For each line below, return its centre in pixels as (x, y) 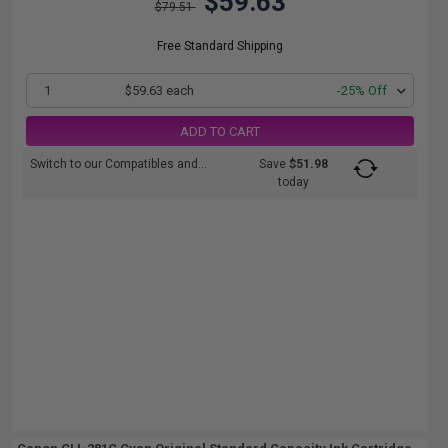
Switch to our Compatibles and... (118, 164)
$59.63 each (160, 90)
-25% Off (362, 90)
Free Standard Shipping (220, 46)
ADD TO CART (220, 131)
